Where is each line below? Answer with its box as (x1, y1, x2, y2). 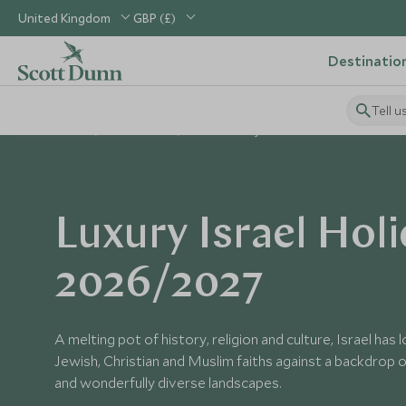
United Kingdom (18, 10, 111, 26)
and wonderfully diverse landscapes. (54, 373, 282, 391)
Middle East (111, 124, 168, 138)
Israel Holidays (193, 124, 265, 138)
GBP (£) (133, 10, 176, 26)
